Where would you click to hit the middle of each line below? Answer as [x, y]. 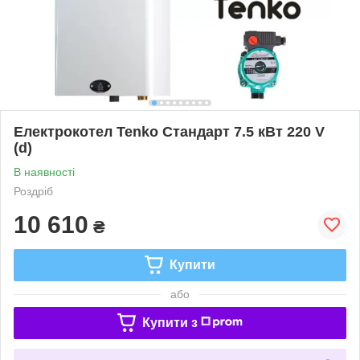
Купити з [170, 322]
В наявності [44, 172]
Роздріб [33, 191]
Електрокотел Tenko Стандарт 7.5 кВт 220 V [169, 131]
